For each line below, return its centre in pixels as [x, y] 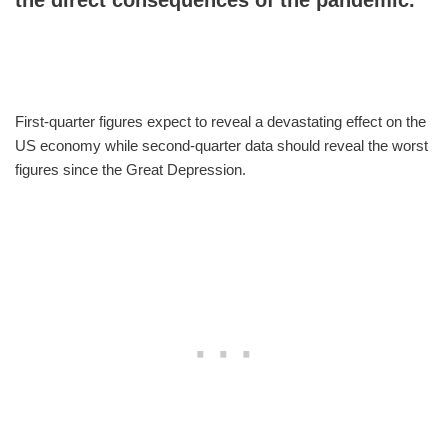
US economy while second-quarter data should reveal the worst [221, 145]
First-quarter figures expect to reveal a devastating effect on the [220, 121]
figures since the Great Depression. [130, 169]
